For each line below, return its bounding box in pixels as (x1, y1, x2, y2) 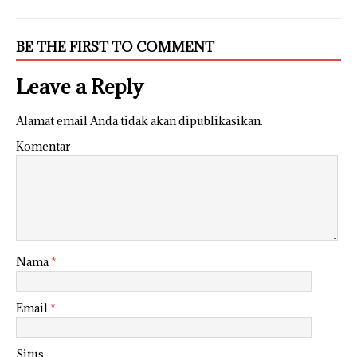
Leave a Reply (16, 73, 143, 100)
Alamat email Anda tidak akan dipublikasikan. (16, 112, 263, 128)
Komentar (16, 138, 71, 154)
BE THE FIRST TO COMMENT (16, 37, 214, 56)
